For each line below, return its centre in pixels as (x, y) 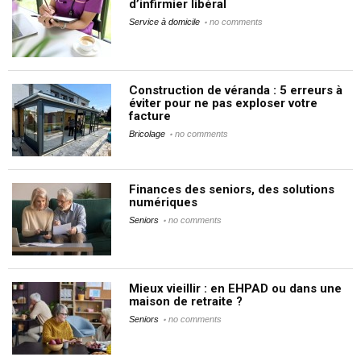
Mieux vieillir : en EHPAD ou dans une (235, 288)
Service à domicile (164, 21)
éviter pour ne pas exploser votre (223, 103)
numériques (163, 202)
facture (149, 116)
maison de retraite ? (185, 301)
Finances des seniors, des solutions (231, 189)
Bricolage (147, 133)
